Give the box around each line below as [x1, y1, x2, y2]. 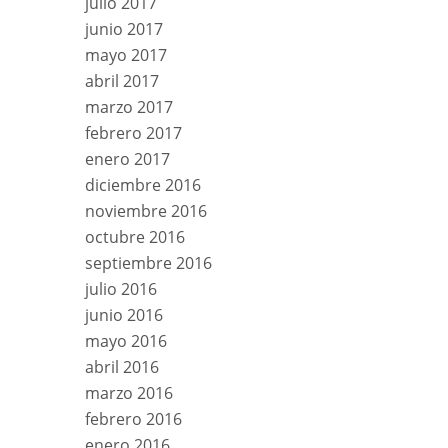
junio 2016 [85, 303, 163, 326]
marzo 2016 [85, 381, 173, 404]
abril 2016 [85, 355, 159, 378]
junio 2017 [85, 17, 163, 40]
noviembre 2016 [85, 199, 207, 222]
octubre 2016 [85, 225, 185, 248]
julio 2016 [85, 277, 157, 300]
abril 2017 [85, 69, 159, 92]
